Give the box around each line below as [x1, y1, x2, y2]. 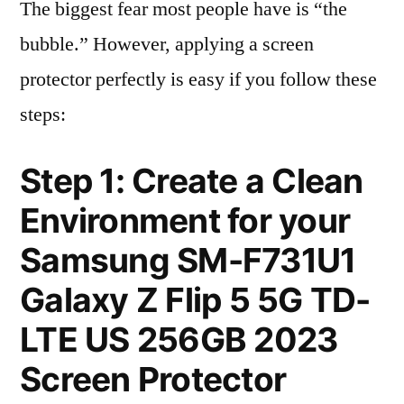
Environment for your [20, 200, 351, 241]
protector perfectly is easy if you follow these [20, 67, 377, 92]
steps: [20, 102, 66, 127]
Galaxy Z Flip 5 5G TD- [20, 280, 371, 320]
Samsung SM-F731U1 [20, 240, 356, 280]
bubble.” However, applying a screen [20, 32, 314, 57]
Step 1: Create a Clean [20, 161, 363, 201]
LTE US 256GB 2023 [20, 319, 338, 360]
